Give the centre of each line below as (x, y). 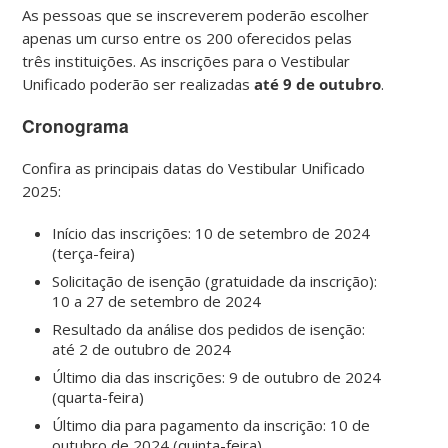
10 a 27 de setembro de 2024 (157, 301)
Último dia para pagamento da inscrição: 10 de (211, 425)
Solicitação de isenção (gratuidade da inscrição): (215, 281)
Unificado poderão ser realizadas (138, 83)
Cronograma (76, 125)
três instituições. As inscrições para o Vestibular (186, 60)
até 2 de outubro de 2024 (142, 349)
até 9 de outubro (318, 83)
